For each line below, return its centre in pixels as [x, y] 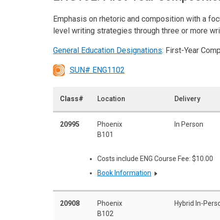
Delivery [187, 98]
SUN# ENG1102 [97, 70]
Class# [72, 98]
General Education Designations [108, 50]
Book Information [124, 173]
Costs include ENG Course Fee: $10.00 [155, 158]
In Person [189, 124]
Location [111, 98]
